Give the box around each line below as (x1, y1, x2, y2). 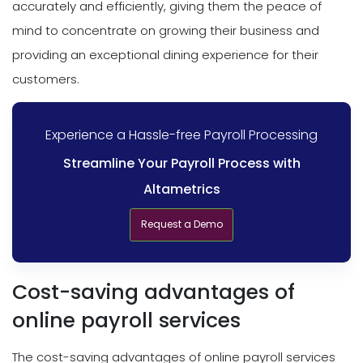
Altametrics (143, 180, 220, 199)
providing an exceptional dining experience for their (12, 45, 318, 63)
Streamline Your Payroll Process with (62, 154, 301, 173)
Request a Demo (140, 217, 223, 232)
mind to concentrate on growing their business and (12, 21, 319, 39)
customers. (12, 70, 79, 88)
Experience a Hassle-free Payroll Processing (45, 126, 318, 145)
